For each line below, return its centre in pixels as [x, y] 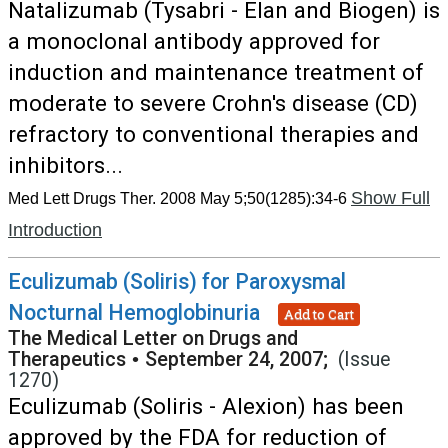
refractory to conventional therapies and [213, 134]
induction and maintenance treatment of [216, 72]
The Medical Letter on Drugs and [153, 338]
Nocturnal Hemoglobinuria [134, 312]
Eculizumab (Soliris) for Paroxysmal [177, 281]
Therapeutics [67, 359]
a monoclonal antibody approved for [194, 41]
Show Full [390, 198]
